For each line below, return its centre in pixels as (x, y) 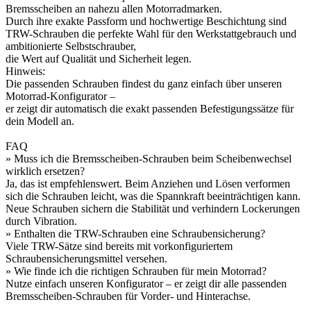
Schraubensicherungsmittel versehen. (86, 258)
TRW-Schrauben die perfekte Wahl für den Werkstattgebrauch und (151, 33)
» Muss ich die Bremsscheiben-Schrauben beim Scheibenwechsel (149, 158)
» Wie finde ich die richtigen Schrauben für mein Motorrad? (136, 271)
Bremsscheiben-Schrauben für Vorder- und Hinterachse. (128, 296)
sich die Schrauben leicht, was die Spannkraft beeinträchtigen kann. (153, 196)
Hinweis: (25, 71)
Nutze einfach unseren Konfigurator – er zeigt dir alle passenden (146, 283)
